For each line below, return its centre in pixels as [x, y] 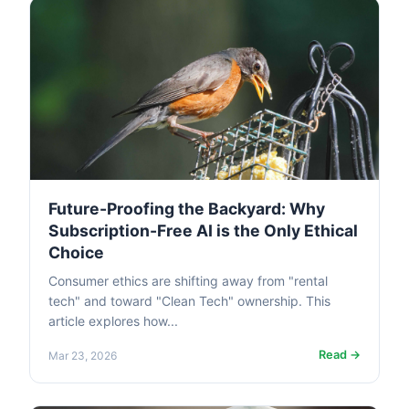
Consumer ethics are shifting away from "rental [188, 281]
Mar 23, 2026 [83, 355]
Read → [340, 355]
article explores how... [113, 321]
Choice [76, 253]
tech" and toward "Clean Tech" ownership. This [189, 301]
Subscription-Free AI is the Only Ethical [203, 231]
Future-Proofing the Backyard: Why [187, 209]
